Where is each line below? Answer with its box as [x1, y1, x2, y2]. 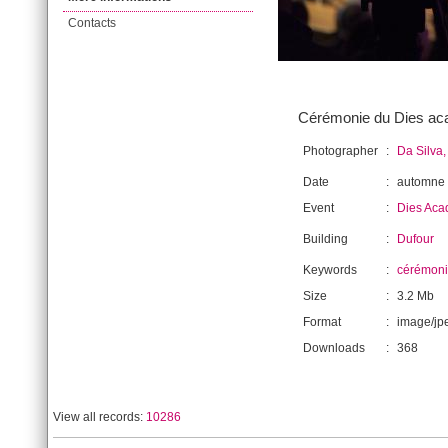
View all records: [53, 410, 146, 424]
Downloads [303, 341, 365, 355]
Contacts [68, 16, 116, 30]
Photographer [303, 144, 378, 158]
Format [303, 315, 341, 329]
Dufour [397, 232, 434, 246]
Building [303, 232, 348, 246]
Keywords [303, 263, 357, 277]
